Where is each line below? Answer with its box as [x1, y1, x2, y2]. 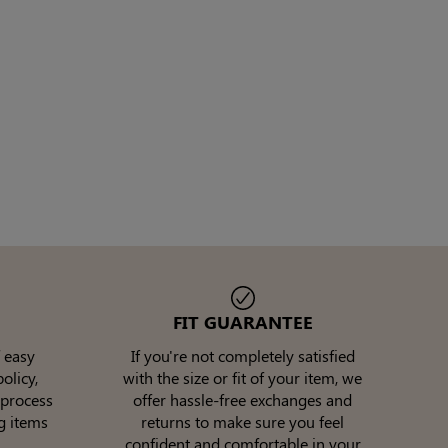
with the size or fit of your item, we [123, 367, 362, 389]
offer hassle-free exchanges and [133, 389, 352, 411]
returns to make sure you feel [141, 411, 344, 433]
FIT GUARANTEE [172, 310, 313, 335]
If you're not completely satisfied [130, 345, 355, 367]
